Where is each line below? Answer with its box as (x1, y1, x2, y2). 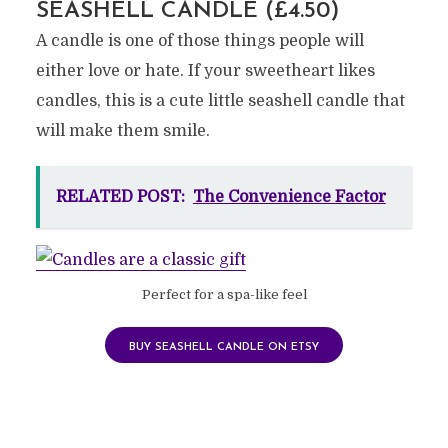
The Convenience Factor (192, 187, 386, 206)
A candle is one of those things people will (35, 31, 364, 50)
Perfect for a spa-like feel (141, 286, 307, 302)
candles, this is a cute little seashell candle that (35, 91, 405, 110)
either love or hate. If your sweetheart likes (35, 61, 375, 80)
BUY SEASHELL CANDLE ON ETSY (129, 341, 319, 353)
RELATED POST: (55, 187, 185, 206)
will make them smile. (35, 121, 210, 140)
